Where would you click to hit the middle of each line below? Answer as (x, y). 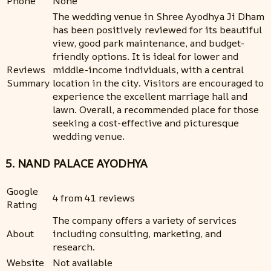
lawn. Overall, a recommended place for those (156, 109)
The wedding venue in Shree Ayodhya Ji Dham (158, 16)
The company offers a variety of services (145, 220)
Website (25, 263)
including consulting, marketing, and (137, 233)
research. (74, 247)
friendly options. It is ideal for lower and (145, 56)
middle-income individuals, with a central (148, 69)
